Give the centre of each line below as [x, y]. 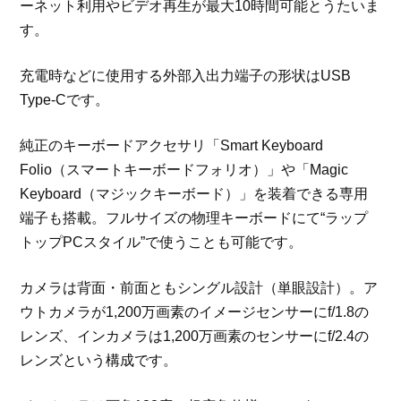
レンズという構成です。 [99, 361]
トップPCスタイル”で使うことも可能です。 [162, 243]
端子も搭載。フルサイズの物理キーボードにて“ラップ [194, 218]
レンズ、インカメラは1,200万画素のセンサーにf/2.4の [195, 337]
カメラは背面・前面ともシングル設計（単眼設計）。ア [199, 288]
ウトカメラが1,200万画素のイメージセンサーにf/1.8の [195, 312]
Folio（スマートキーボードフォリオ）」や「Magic [184, 170]
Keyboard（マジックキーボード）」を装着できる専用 [194, 194]
